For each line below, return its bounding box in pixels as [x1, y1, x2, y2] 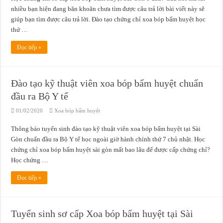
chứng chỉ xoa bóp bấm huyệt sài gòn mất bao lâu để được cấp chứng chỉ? [11, 146, 211, 153]
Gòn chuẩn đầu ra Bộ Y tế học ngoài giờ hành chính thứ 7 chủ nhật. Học [11, 135, 206, 143]
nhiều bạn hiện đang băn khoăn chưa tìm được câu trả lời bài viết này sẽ [11, 5, 205, 12]
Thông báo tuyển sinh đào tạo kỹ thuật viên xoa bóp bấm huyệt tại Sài [11, 125, 201, 132]
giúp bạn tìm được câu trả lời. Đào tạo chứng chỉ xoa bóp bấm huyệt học [11, 15, 206, 23]
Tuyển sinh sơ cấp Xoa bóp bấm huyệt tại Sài [11, 208, 194, 219]
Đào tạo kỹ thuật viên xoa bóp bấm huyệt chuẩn [11, 78, 204, 89]
